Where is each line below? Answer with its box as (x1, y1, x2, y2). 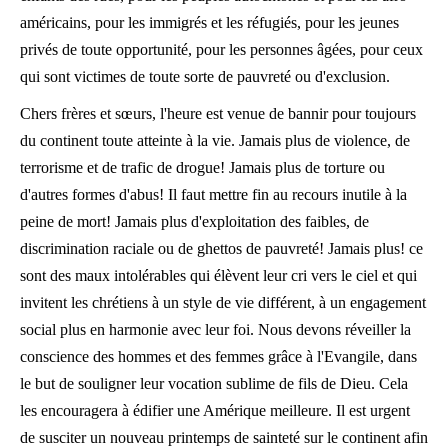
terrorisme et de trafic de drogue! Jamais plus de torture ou (20, 159, 385, 176)
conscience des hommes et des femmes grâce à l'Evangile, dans (20, 348, 417, 365)
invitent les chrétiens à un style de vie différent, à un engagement (20, 294, 426, 311)
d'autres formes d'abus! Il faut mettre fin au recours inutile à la (20, 186, 407, 203)
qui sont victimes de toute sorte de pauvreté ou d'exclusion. (20, 68, 390, 85)
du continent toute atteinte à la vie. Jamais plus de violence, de (20, 132, 410, 149)
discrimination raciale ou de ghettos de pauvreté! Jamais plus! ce (20, 240, 423, 257)
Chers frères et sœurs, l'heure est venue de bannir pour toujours (20, 105, 416, 122)
